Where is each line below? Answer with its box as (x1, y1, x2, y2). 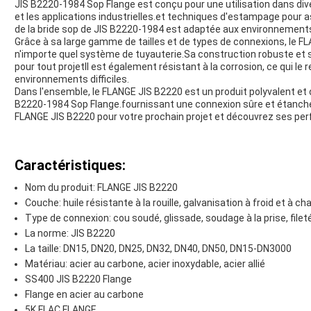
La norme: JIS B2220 (25, 228, 115, 239)
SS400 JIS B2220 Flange (25, 274, 132, 285)
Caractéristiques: (15, 157, 126, 174)
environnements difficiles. (15, 74, 129, 85)
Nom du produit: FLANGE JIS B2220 (25, 182, 178, 194)
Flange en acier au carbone (25, 289, 144, 301)
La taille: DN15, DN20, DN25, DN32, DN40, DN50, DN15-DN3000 (25, 243, 292, 255)
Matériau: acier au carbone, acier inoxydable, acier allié (25, 258, 265, 270)
